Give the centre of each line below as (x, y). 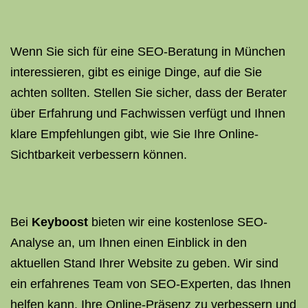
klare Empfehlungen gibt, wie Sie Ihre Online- (134, 134)
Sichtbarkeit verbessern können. (99, 155)
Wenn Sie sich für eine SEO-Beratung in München (148, 52)
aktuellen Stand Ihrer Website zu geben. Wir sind (144, 263)
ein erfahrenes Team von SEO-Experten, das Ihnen (151, 284)
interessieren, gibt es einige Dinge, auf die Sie (136, 72)
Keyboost (60, 222)
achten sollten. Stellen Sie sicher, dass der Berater (148, 93)
